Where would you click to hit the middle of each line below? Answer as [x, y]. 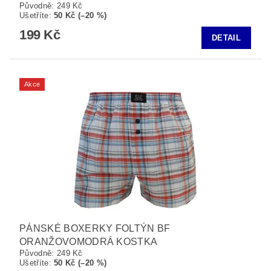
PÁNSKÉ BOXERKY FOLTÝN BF [95, 229]
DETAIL [226, 38]
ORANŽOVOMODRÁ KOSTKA [89, 242]
